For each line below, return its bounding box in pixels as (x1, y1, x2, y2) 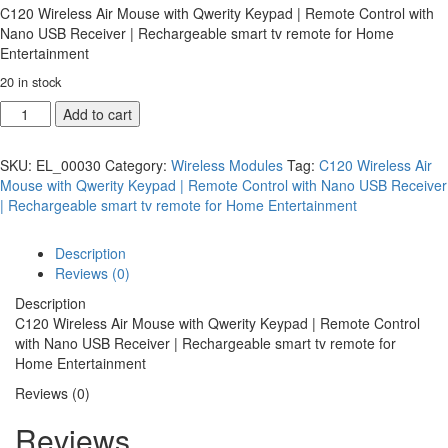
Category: (105, 154, 171, 175)
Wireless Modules (171, 154, 283, 175)
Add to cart (62, 103, 132, 124)
